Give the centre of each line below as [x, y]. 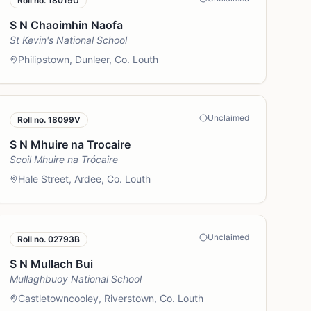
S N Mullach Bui [52, 264]
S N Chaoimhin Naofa [67, 25]
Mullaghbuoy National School [76, 279]
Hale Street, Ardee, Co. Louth [85, 179]
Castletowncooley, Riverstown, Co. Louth [111, 298]
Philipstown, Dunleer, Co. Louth [89, 59]
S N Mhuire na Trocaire [70, 144]
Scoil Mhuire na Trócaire [64, 159]
